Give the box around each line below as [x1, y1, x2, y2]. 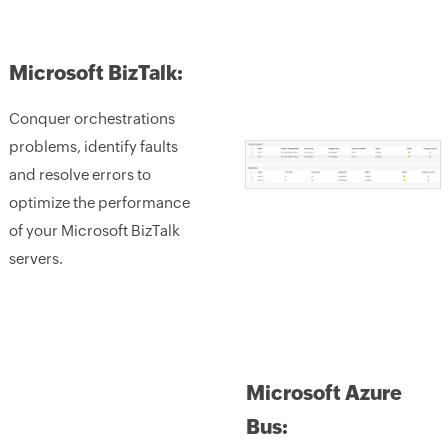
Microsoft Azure [245, 381, 402, 404]
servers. [8, 250, 63, 267]
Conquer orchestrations [8, 110, 175, 127]
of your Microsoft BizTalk [8, 222, 180, 239]
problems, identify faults [8, 138, 178, 155]
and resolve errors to [8, 166, 151, 183]
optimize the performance [8, 194, 190, 211]
